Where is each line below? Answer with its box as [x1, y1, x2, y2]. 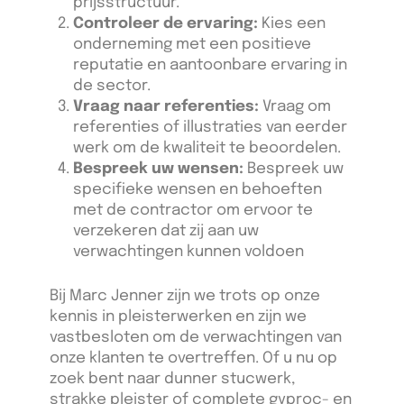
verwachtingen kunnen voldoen [72, 244, 304, 261]
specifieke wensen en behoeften [72, 182, 322, 198]
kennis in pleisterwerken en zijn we [50, 308, 307, 325]
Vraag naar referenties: [72, 99, 259, 115]
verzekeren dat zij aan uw [72, 224, 259, 240]
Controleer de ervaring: [72, 16, 258, 32]
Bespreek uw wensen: [72, 161, 243, 178]
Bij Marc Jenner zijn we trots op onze [50, 288, 320, 304]
